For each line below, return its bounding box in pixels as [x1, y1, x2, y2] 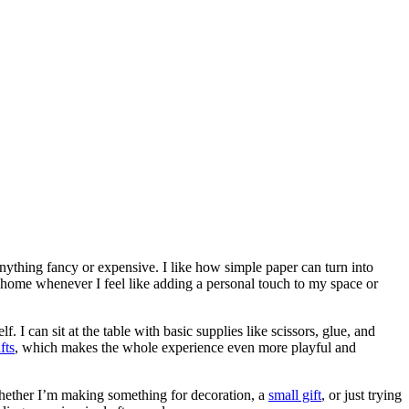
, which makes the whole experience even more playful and [15, 339, 356, 355]
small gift [268, 386, 321, 403]
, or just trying [321, 386, 402, 403]
